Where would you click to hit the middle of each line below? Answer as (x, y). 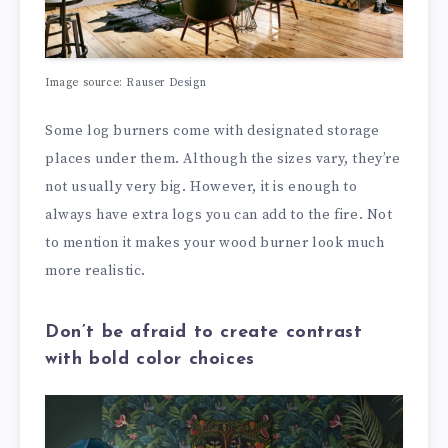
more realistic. (95, 271)
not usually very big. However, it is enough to (201, 187)
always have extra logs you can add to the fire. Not (219, 215)
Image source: (86, 83)
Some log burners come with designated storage (213, 131)
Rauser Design (166, 83)
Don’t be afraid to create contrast (204, 332)
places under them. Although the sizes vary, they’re (223, 159)
